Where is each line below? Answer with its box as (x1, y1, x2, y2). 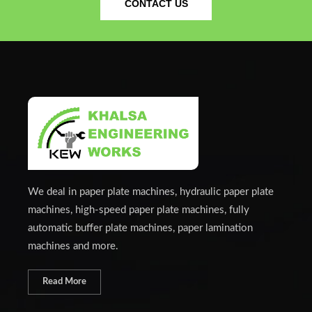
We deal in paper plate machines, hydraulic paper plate (28, 187, 274, 198)
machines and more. (28, 241, 118, 252)
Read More (42, 277, 86, 287)
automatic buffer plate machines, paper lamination (28, 223, 253, 234)
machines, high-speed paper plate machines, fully (28, 205, 249, 216)
